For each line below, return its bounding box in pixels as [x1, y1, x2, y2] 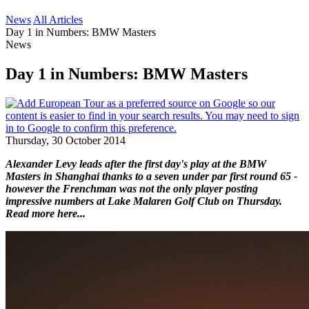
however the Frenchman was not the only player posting [6, 182, 258, 195]
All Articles [33, 14, 83, 26]
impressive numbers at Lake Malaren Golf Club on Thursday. [6, 195, 282, 207]
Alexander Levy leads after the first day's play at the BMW [6, 157, 266, 170]
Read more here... [6, 207, 86, 219]
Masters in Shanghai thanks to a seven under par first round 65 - [6, 170, 297, 182]
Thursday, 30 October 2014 [6, 134, 126, 146]
